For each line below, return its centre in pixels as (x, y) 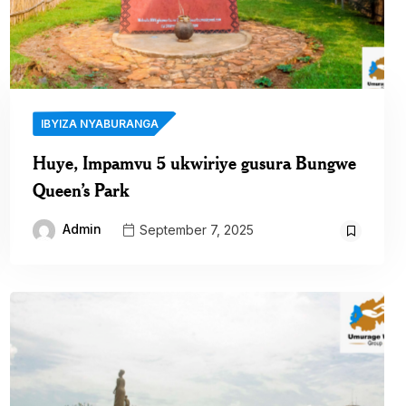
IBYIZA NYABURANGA (100, 124)
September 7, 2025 (195, 229)
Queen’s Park (82, 190)
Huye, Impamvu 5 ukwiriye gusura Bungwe (195, 163)
